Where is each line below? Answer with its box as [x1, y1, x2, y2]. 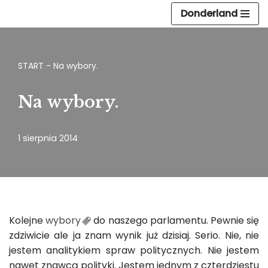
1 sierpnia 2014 [18, 132, 78, 144]
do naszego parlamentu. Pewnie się [91, 214, 260, 227]
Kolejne [9, 214, 46, 227]
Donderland [181, 7, 237, 20]
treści [9, 56, 36, 69]
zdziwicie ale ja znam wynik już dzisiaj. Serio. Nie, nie [9, 229, 259, 242]
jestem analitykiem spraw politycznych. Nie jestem [9, 243, 259, 257]
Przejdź [9, 26, 42, 39]
